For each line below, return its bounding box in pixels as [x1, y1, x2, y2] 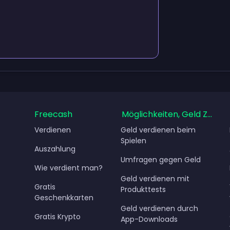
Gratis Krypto [34, 211, 81, 222]
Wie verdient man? [34, 162, 103, 173]
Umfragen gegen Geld [121, 154, 201, 165]
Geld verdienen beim [121, 124, 196, 135]
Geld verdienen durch [121, 203, 199, 214]
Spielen [121, 135, 147, 146]
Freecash [34, 108, 72, 120]
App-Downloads [121, 214, 178, 224]
